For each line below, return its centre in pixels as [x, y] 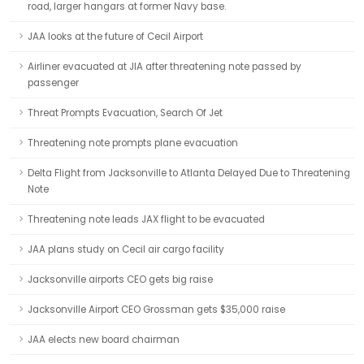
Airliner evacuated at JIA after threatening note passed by [165, 67]
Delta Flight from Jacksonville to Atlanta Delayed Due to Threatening [189, 173]
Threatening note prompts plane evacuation [133, 143]
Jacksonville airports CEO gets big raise [120, 279]
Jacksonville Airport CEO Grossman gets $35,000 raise [156, 310]
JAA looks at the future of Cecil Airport [115, 37]
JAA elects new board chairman [104, 340]
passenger [53, 83]
